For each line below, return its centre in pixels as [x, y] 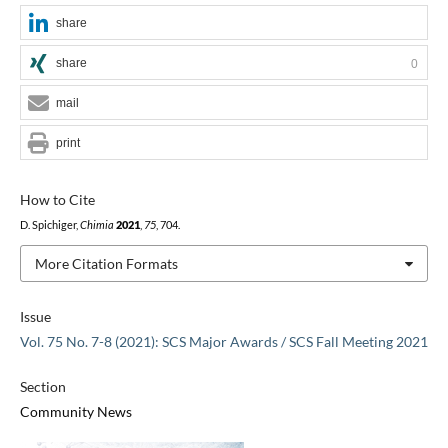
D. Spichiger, [49, 224]
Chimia [96, 224]
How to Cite [57, 199]
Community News [75, 412]
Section [42, 387]
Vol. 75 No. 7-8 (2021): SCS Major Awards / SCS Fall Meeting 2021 [223, 342]
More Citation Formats [106, 263]
